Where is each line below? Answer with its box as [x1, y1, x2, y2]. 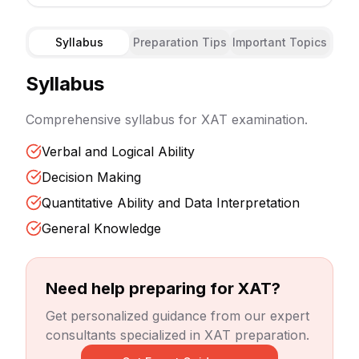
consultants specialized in [46, 327, 204, 343]
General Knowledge [42, 220, 161, 236]
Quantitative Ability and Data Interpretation [42, 195, 300, 211]
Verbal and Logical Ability [42, 143, 195, 159]
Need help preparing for [46, 279, 238, 298]
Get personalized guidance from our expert [46, 308, 309, 324]
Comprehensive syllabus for [26, 111, 201, 127]
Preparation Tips [132, 35, 227, 49]
